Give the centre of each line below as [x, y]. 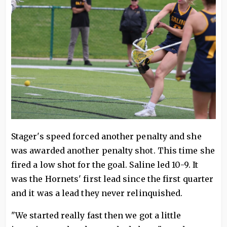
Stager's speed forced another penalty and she [106, 136]
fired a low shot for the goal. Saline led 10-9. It [105, 164]
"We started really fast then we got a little [96, 215]
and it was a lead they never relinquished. [97, 193]
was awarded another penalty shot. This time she [113, 150]
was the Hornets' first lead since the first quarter [112, 179]
